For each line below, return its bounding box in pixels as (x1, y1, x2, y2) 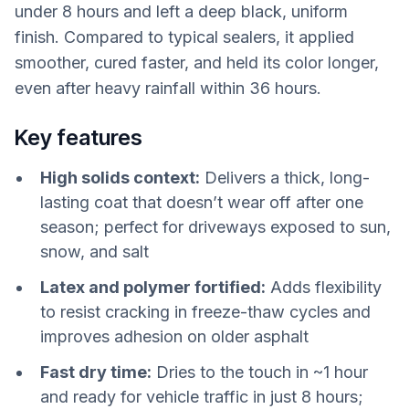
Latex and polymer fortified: (40, 277, 266, 297)
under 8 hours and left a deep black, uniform (15, 2, 348, 22)
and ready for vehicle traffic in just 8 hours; (40, 386, 363, 406)
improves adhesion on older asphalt (40, 326, 309, 346)
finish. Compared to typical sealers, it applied (15, 27, 354, 47)
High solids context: (40, 167, 200, 187)
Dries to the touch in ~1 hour (152, 362, 368, 382)
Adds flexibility (266, 277, 382, 297)
